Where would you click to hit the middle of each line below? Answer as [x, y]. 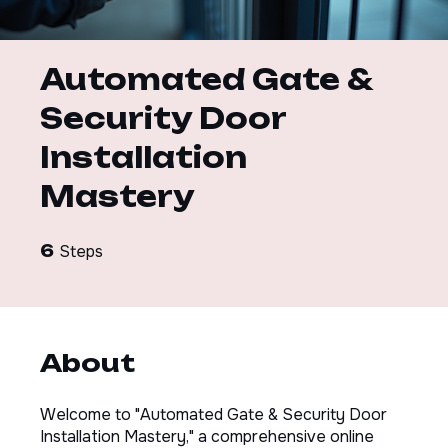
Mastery [117, 232]
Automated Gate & [206, 115]
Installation [143, 193]
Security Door [163, 154]
